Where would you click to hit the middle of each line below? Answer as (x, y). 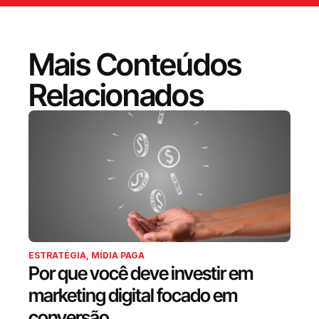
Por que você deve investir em (141, 273)
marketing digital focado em (133, 295)
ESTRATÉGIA (57, 255)
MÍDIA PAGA (118, 255)
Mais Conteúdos (135, 64)
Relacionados (116, 95)
